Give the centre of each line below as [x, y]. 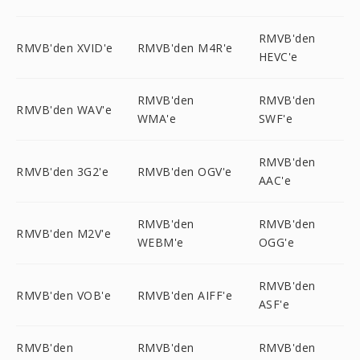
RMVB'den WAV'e [64, 109]
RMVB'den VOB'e [63, 295]
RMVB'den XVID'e [65, 47]
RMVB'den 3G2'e [62, 171]
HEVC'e [278, 57]
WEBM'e [160, 242]
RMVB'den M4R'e [185, 47]
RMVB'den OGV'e [184, 171]
